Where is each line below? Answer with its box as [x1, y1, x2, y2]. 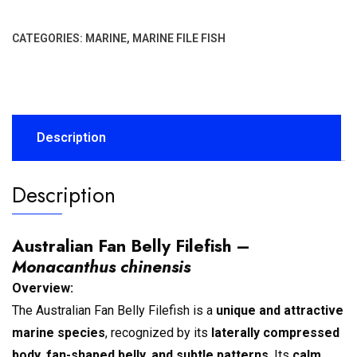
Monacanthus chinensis [12, 254, 190, 280]
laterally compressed [211, 325, 339, 341]
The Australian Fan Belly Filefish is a [12, 303, 216, 319]
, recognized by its [105, 325, 211, 341]
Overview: [12, 280, 73, 296]
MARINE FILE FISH [132, 32, 226, 45]
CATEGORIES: [12, 32, 85, 45]
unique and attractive [216, 303, 343, 319]
